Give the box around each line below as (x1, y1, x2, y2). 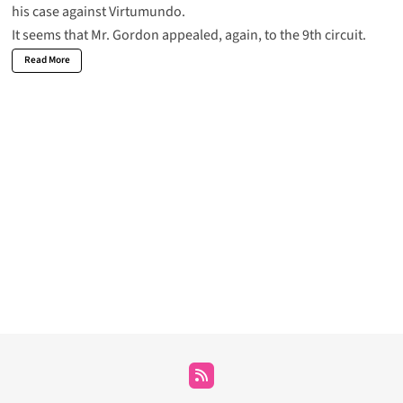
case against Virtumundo (31, 2, 182, 22)
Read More (23, 53, 70, 67)
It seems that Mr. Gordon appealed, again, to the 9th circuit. (11, 25, 366, 46)
